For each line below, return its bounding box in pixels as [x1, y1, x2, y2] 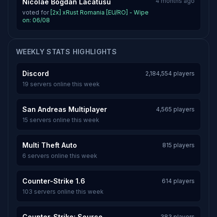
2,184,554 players [145, 70, 195, 77]
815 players [162, 141, 195, 149]
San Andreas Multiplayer [22, 105, 107, 113]
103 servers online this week [22, 188, 104, 195]
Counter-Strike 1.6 [22, 177, 85, 185]
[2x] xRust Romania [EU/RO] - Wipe [50, 9, 149, 16]
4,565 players [156, 106, 195, 113]
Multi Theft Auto [22, 141, 77, 149]
